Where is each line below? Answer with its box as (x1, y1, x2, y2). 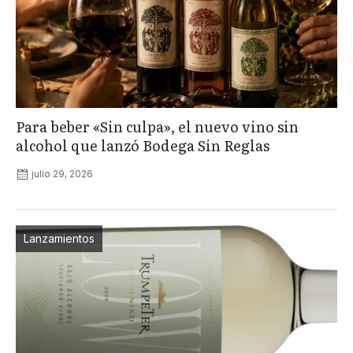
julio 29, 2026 (32, 168, 93, 180)
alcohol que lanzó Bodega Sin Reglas (16, 135, 269, 157)
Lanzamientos (24, 232, 95, 246)
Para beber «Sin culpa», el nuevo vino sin (16, 116, 299, 138)
